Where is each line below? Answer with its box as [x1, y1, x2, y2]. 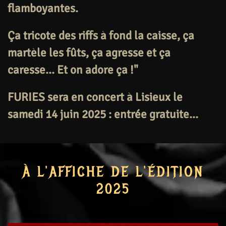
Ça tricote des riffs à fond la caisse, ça [8, 28, 194, 43]
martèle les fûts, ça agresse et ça [8, 45, 171, 60]
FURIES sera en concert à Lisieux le [8, 89, 183, 104]
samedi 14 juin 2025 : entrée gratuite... [8, 106, 198, 122]
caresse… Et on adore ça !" [8, 62, 138, 77]
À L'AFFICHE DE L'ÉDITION [22, 162, 204, 181]
